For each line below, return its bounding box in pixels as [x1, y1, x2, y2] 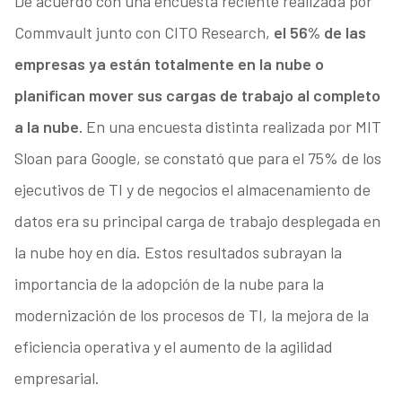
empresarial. [13, 368, 100, 389]
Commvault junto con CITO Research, [13, 22, 270, 43]
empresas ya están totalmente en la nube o [13, 54, 324, 74]
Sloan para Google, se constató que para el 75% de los [13, 148, 381, 169]
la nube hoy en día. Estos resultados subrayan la [13, 242, 342, 263]
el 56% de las [269, 22, 366, 43]
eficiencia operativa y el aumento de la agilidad [13, 336, 333, 357]
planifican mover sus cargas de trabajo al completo [13, 85, 380, 106]
